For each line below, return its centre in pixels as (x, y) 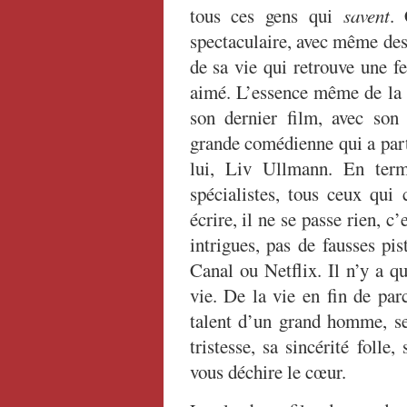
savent (366, 15)
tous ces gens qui (266, 15)
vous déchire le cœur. (268, 372)
